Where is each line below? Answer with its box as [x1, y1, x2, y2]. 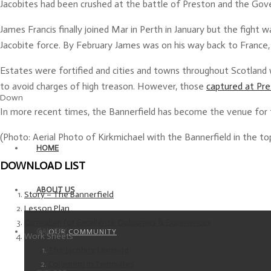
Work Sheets [24, 231, 73, 242]
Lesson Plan [24, 203, 70, 214]
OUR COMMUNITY [48, 227, 117, 236]
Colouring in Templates [48, 259, 134, 270]
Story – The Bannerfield [24, 189, 114, 200]
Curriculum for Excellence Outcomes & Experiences [24, 217, 211, 228]
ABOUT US [36, 184, 74, 194]
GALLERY [36, 226, 67, 236]
